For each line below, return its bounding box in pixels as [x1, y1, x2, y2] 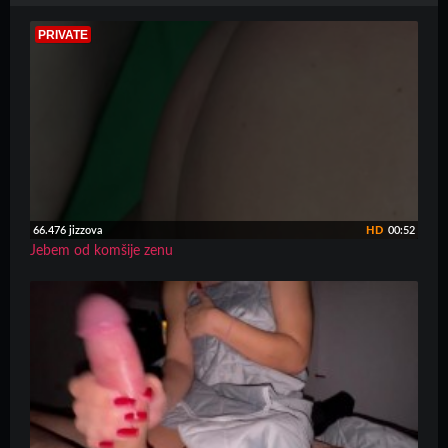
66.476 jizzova [33, 225, 103, 237]
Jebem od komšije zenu [30, 244, 173, 259]
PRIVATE [38, 28, 88, 42]
